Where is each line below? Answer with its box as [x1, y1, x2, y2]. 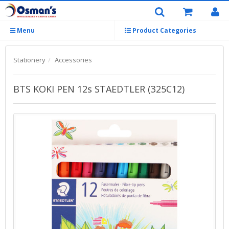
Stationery [13, 55, 45, 64]
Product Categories [131, 26, 196, 35]
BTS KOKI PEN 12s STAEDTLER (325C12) [13, 83, 185, 95]
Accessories [55, 55, 92, 64]
